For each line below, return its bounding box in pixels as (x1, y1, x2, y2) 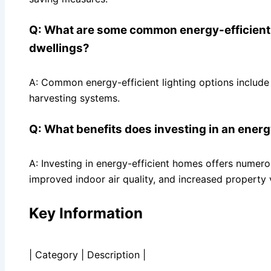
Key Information (29, 204, 143, 222)
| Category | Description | (29, 248, 146, 261)
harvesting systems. (29, 91, 120, 104)
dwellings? (29, 41, 90, 55)
